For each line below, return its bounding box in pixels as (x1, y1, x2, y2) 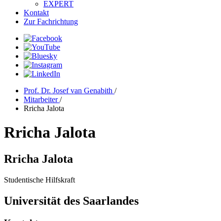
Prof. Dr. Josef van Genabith (24, 86, 114, 95)
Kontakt (24, 8, 49, 17)
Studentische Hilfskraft (4, 175, 75, 184)
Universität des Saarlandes (4, 194, 139, 207)
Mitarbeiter (24, 95, 60, 104)
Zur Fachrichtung (24, 17, 78, 26)
